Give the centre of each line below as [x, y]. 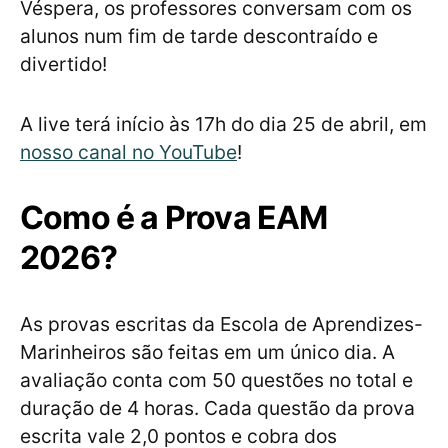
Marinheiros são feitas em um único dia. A [207, 352]
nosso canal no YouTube [128, 152]
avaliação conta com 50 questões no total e [216, 380]
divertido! [63, 64]
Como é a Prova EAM [174, 218]
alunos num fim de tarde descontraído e [199, 36]
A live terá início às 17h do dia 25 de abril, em [223, 124]
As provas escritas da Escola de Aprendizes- [221, 324]
